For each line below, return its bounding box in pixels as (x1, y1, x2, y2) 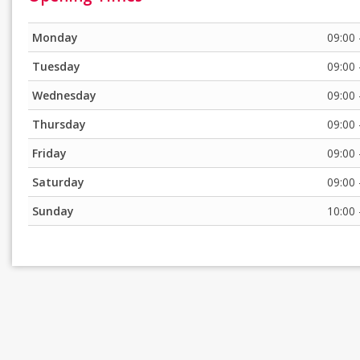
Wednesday (32, 88, 97, 104)
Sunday (32, 203, 75, 219)
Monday (32, 30, 79, 46)
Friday (32, 145, 67, 162)
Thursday (32, 117, 87, 133)
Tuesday (32, 59, 81, 75)
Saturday (32, 174, 85, 190)
